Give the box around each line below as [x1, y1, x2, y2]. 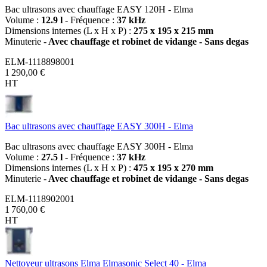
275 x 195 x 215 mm [133, 25, 213, 36]
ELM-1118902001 [5, 193, 74, 204]
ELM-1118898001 [5, 56, 74, 67]
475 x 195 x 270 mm [133, 162, 213, 173]
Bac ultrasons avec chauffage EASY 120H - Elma [5, 4, 193, 14]
